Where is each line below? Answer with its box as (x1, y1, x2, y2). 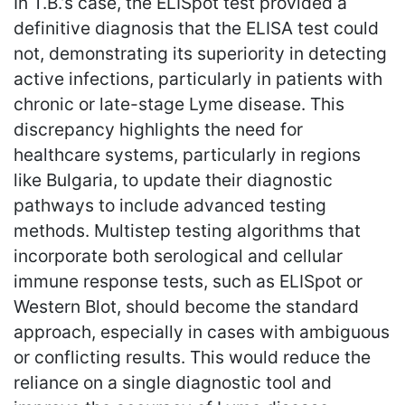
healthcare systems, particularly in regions (14, 143, 361, 165)
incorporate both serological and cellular (14, 244, 343, 267)
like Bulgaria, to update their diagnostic (14, 168, 333, 191)
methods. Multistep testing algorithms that (14, 219, 361, 241)
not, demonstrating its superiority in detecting (14, 42, 387, 64)
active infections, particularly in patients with (14, 67, 382, 89)
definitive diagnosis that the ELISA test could (14, 16, 379, 39)
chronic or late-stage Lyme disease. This (14, 92, 344, 115)
